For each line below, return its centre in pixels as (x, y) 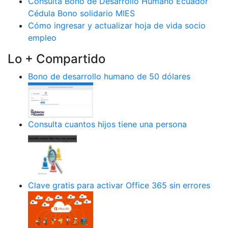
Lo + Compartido (56, 59)
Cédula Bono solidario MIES (81, 13)
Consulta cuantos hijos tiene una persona (107, 124)
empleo (42, 37)
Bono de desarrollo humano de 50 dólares (109, 76)
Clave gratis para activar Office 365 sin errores (119, 185)
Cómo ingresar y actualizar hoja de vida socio (117, 25)
